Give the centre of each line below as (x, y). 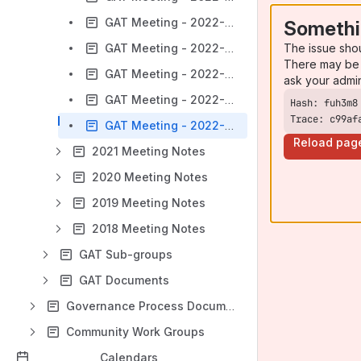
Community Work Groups (135, 332)
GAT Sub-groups (126, 254)
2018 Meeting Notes (149, 228)
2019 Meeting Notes (149, 203)
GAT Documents (124, 280)
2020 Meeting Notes (150, 177)
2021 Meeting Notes (149, 151)
